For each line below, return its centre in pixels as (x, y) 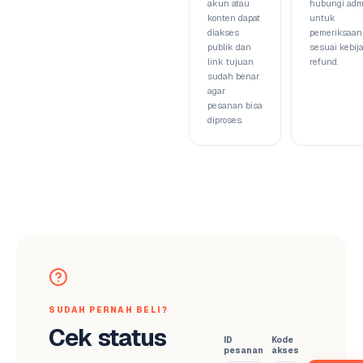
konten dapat (233, 18)
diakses (223, 32)
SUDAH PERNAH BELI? (108, 310)
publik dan (229, 47)
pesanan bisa (235, 105)
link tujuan (230, 62)
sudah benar (233, 76)
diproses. (224, 120)
